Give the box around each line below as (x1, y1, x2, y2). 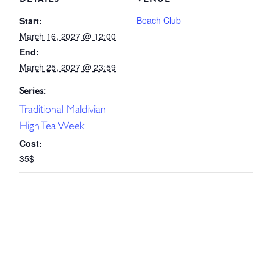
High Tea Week (19, 119, 85, 132)
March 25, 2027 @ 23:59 (19, 60, 116, 73)
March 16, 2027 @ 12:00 (19, 29, 116, 42)
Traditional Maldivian (19, 102, 106, 116)
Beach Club (136, 13, 181, 26)
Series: (19, 84, 46, 97)
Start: (19, 14, 42, 27)
